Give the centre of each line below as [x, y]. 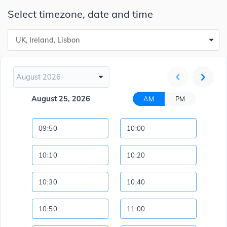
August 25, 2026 [61, 99]
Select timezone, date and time [80, 14]
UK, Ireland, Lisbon [48, 40]
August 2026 [39, 77]
